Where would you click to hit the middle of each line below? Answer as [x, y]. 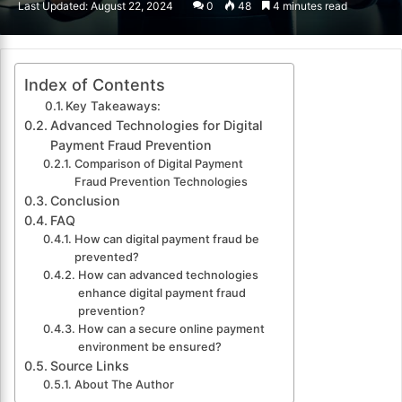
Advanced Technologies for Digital [156, 126]
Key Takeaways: [114, 106]
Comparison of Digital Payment [158, 164]
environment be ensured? [149, 347]
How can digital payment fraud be [166, 240]
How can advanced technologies [168, 275]
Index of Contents [95, 85]
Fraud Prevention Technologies [161, 182]
